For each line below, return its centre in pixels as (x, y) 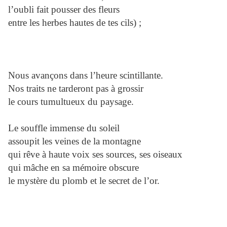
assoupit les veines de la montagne (74, 141)
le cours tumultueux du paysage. (71, 102)
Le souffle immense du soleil (64, 128)
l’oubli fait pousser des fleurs (64, 10)
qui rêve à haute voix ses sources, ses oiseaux (95, 155)
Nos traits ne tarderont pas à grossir (76, 89)
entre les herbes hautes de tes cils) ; (75, 23)
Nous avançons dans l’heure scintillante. (86, 75)
